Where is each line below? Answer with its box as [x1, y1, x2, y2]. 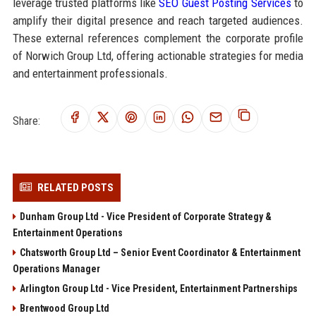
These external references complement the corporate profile [12, 30, 304, 45]
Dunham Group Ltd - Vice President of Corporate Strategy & [19, 210, 272, 222]
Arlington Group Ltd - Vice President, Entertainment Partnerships [19, 282, 298, 294]
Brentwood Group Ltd [19, 302, 109, 314]
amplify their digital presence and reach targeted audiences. [12, 13, 304, 28]
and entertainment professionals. [12, 66, 168, 80]
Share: [12, 114, 40, 128]
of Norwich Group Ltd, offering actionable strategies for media [12, 48, 304, 63]
